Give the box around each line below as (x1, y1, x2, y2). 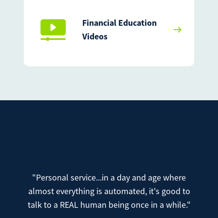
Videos (82, 30, 108, 42)
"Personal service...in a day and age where (32, 172, 186, 183)
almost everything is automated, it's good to (28, 185, 190, 197)
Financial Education (82, 17, 157, 29)
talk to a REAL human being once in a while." (27, 199, 191, 210)
